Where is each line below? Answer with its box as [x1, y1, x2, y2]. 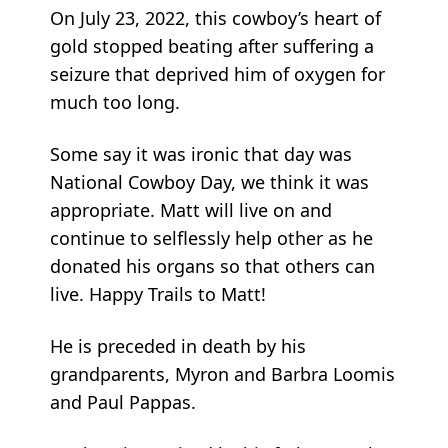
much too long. [50, 89, 180, 114]
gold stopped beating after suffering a [50, 33, 374, 58]
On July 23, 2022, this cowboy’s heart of [50, 5, 381, 30]
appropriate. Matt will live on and [50, 197, 332, 222]
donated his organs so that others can [50, 253, 375, 278]
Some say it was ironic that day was [50, 141, 352, 166]
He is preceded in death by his [50, 333, 306, 358]
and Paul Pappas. [50, 389, 196, 414]
